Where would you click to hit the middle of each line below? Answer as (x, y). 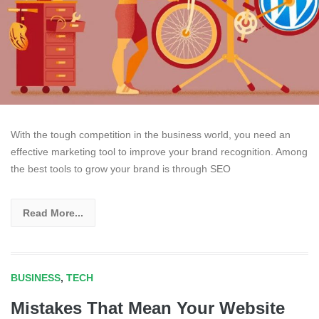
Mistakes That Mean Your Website (148, 308)
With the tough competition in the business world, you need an (151, 134)
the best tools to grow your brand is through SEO (121, 168)
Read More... (53, 213)
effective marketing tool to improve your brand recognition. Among (159, 151)
